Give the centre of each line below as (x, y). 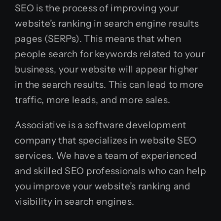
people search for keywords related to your (110, 54)
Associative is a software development (101, 125)
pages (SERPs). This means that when (98, 39)
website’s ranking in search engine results (107, 23)
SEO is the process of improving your (97, 8)
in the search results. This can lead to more (109, 85)
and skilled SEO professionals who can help (110, 171)
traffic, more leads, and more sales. (93, 100)
